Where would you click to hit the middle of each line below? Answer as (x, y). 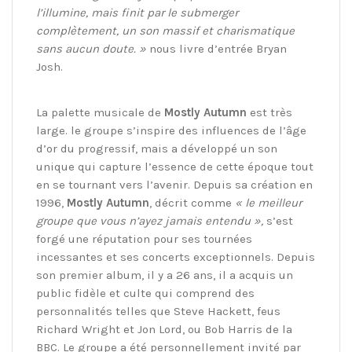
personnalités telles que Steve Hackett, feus (158, 312)
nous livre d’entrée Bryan (216, 49)
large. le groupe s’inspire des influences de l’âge (171, 131)
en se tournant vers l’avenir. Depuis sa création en (174, 185)
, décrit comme (192, 203)
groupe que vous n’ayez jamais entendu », (150, 221)
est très (269, 113)
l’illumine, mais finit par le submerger (137, 13)
